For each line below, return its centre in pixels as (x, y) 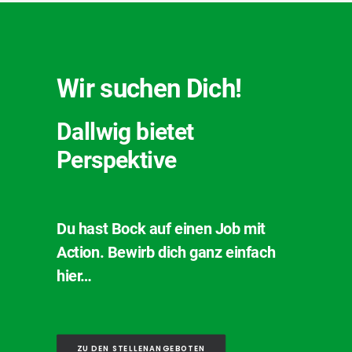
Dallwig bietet (125, 132)
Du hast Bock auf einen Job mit (161, 229)
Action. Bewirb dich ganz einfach (166, 252)
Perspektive (117, 160)
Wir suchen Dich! (149, 88)
